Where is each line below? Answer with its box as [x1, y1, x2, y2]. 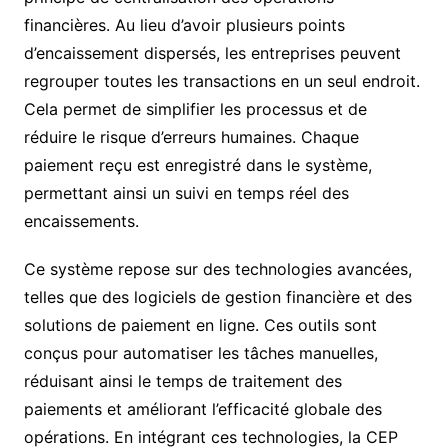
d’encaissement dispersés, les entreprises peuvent [23, 42, 401, 63]
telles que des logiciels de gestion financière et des [23, 286, 412, 307]
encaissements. [23, 210, 139, 231]
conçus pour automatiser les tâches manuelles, [23, 342, 378, 363]
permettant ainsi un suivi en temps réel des [23, 182, 349, 203]
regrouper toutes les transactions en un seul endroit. [23, 70, 420, 91]
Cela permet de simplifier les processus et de [23, 98, 367, 119]
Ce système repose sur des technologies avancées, [23, 258, 412, 279]
